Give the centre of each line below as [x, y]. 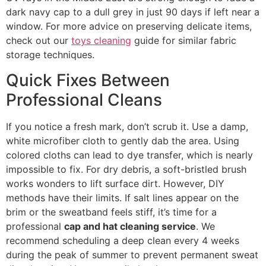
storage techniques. [50, 55]
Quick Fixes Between [88, 80]
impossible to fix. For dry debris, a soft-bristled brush [126, 169]
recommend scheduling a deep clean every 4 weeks [123, 240]
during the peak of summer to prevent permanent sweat [132, 254]
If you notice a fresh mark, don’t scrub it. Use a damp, [127, 126]
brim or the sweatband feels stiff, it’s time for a [111, 212]
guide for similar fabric [184, 41]
